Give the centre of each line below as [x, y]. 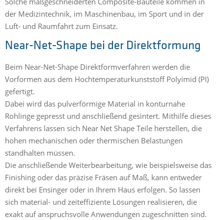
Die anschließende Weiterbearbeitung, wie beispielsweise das [108, 165]
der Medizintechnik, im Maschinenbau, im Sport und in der [104, 14]
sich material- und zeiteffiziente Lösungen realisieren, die [101, 202]
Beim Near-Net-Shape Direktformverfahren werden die [97, 67]
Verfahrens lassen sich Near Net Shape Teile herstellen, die [103, 128]
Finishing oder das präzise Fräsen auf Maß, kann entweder [103, 177]
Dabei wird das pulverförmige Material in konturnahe [95, 103]
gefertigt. [21, 91]
